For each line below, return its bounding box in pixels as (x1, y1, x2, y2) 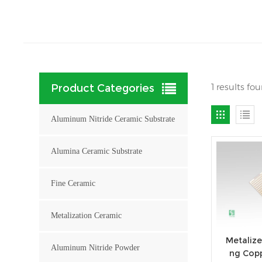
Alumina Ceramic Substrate (51, 146, 143, 156)
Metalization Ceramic (51, 211, 122, 220)
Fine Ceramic (51, 178, 96, 188)
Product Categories (51, 81, 155, 95)
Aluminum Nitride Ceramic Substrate (51, 114, 175, 123)
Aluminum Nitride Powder (51, 243, 140, 252)
